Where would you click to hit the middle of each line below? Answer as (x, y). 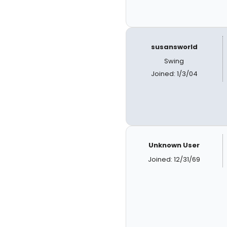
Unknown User (174, 145)
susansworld (174, 47)
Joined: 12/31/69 (174, 159)
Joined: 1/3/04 (174, 74)
